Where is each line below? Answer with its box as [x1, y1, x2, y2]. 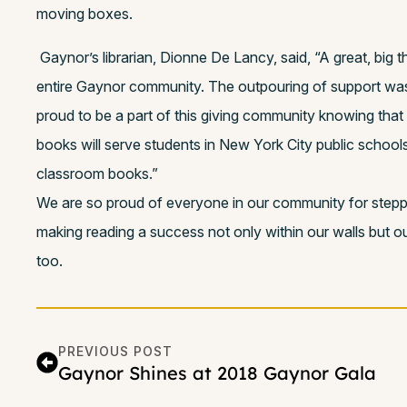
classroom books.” [36, 164, 158, 184]
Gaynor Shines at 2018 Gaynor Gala [58, 362, 376, 385]
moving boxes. [36, 5, 133, 24]
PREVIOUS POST [58, 343, 173, 360]
